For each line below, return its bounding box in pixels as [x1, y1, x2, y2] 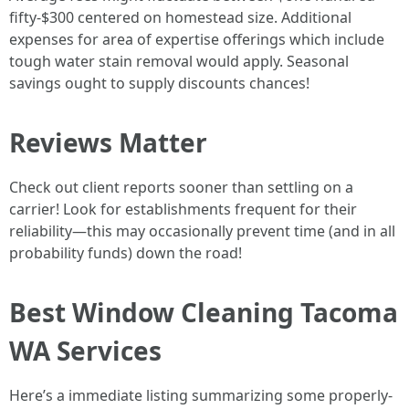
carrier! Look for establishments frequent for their [9, 199, 357, 220]
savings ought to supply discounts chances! [9, 73, 309, 94]
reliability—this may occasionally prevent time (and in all [9, 221, 395, 242]
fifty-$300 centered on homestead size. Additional [9, 7, 351, 28]
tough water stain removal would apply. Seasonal [9, 51, 349, 72]
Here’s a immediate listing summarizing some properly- [9, 385, 393, 406]
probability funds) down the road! [9, 243, 242, 264]
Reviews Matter [9, 125, 207, 161]
